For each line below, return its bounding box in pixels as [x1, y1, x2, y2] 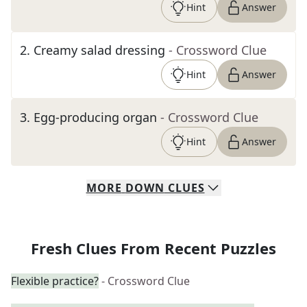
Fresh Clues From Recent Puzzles [31, 238, 276, 258]
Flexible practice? [11, 273, 99, 288]
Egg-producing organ [34, 109, 157, 125]
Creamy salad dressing [34, 42, 165, 58]
